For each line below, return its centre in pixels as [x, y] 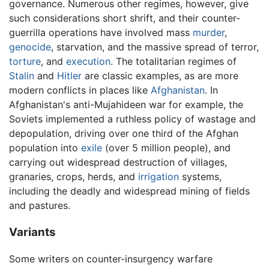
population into [45, 147]
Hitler [69, 75]
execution [88, 61]
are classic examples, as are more [160, 75]
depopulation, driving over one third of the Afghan [124, 133]
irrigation [159, 176]
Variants [32, 232]
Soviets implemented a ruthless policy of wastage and [132, 119]
